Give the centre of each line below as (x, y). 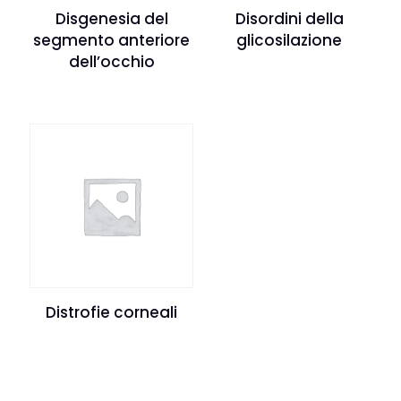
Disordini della (289, 19)
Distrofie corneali (112, 312)
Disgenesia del (111, 19)
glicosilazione (290, 41)
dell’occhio (111, 62)
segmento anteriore (112, 41)
